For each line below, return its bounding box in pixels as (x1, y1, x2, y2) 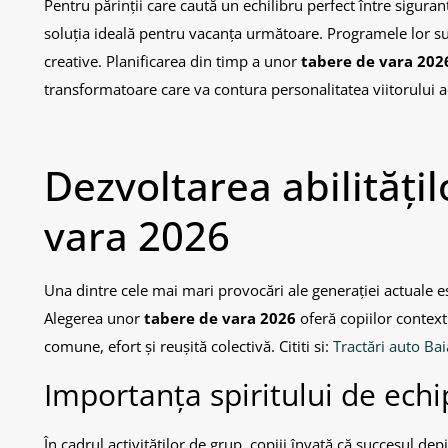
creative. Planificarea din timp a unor (44, 51, 301, 71)
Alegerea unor (44, 308, 144, 328)
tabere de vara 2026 (144, 308, 296, 328)
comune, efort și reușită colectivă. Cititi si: (44, 336, 333, 356)
